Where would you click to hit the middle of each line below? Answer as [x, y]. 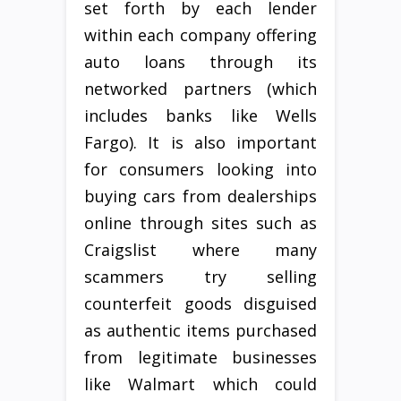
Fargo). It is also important [200, 143]
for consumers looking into [200, 170]
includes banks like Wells [200, 116]
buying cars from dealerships [200, 196]
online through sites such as [200, 223]
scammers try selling [200, 277]
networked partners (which [200, 89]
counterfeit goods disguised [200, 304]
